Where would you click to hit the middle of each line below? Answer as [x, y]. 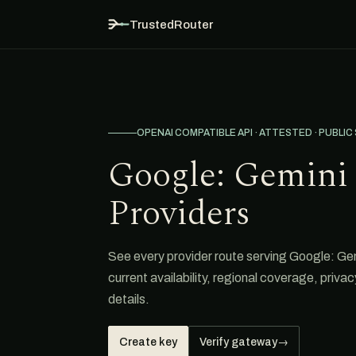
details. [129, 299]
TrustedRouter [171, 24]
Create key [148, 342]
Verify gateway [238, 342]
